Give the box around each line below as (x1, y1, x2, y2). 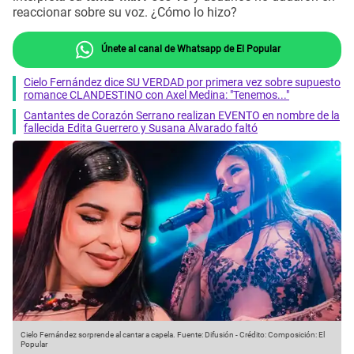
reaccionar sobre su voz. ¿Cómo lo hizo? (13, 5, 237, 21)
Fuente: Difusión (175, 330, 234, 340)
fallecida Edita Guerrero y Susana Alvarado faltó (24, 121, 258, 134)
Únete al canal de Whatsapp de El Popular (98, 43, 281, 55)
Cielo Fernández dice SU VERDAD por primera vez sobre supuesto (24, 75, 341, 88)
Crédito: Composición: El (239, 330, 325, 340)
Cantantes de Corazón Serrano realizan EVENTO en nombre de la (24, 108, 340, 122)
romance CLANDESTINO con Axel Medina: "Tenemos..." (24, 88, 289, 101)
